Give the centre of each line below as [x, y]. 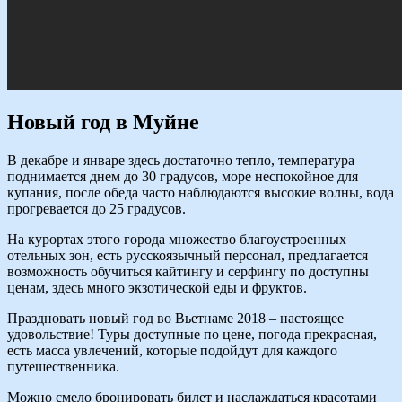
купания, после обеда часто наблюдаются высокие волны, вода [201, 193]
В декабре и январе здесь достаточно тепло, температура [181, 161]
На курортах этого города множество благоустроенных [177, 240]
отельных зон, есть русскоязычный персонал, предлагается [188, 256]
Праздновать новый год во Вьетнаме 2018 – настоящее [175, 319]
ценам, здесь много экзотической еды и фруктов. [157, 288]
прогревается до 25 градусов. [96, 209]
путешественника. [63, 367]
